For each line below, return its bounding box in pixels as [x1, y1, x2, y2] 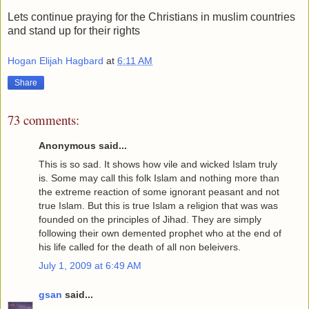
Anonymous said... [39, 139, 127, 151]
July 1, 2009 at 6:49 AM [39, 260, 141, 272]
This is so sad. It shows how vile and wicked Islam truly [39, 158, 277, 170]
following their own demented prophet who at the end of [39, 227, 281, 239]
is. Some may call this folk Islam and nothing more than [39, 172, 279, 183]
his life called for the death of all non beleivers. [39, 241, 241, 252]
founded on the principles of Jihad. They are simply [39, 213, 261, 225]
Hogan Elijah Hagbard [8, 54, 103, 66]
